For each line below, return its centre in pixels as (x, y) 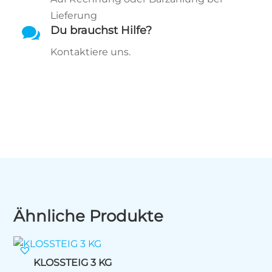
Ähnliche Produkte (89, 216)
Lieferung (73, 16)
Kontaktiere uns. (90, 52)
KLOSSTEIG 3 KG (72, 263)
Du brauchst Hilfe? (101, 31)
